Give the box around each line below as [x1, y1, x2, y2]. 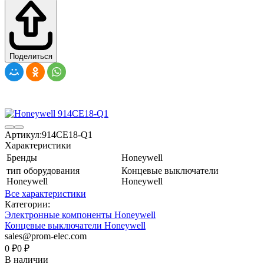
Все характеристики [5, 188, 86, 199]
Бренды [6, 152, 37, 163]
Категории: [5, 199, 50, 209]
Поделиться [9, 51, 52, 61]
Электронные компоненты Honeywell [5, 209, 156, 220]
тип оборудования [6, 165, 80, 176]
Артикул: [5, 129, 42, 140]
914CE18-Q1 [42, 129, 93, 140]
